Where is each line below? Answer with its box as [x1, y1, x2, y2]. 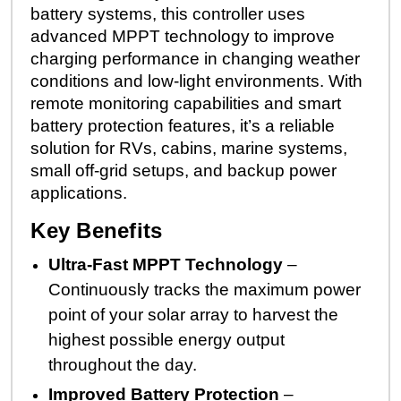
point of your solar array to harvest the [48, 304, 339, 324]
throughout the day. [48, 354, 198, 374]
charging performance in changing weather [30, 48, 361, 68]
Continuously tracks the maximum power [48, 279, 362, 299]
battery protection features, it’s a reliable [30, 115, 336, 135]
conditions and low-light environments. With [30, 71, 363, 90]
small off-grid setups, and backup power [30, 160, 337, 180]
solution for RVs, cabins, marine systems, [30, 138, 348, 158]
